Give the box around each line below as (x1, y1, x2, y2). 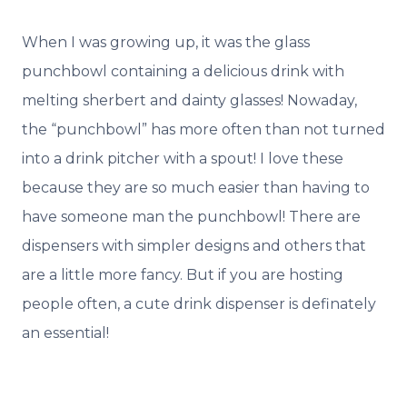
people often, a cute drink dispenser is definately (22, 295, 376, 313)
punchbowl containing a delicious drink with (22, 63, 344, 81)
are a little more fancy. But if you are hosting (22, 266, 343, 284)
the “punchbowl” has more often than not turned (22, 121, 385, 139)
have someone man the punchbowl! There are (22, 208, 361, 226)
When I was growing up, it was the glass (22, 34, 310, 52)
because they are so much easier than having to (22, 179, 370, 197)
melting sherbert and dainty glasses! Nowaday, (22, 92, 357, 110)
